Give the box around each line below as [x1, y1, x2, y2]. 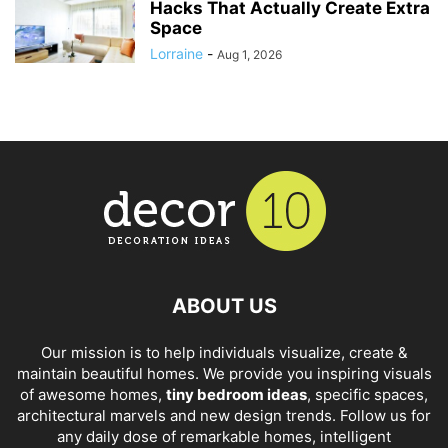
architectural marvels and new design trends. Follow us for [17, 406, 431, 426]
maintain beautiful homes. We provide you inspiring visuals [16, 364, 432, 384]
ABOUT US [171, 294, 277, 319]
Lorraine [150, 45, 203, 63]
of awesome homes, [20, 385, 166, 405]
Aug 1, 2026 [217, 47, 282, 63]
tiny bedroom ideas [166, 385, 307, 405]
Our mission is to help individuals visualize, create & [40, 343, 408, 363]
